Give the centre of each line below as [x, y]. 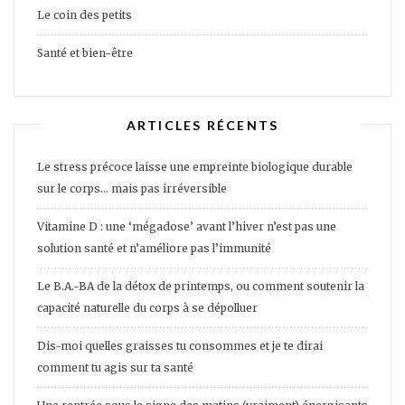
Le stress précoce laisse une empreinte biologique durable [195, 167]
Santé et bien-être [85, 53]
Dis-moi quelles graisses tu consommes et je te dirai [180, 346]
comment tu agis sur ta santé [115, 368]
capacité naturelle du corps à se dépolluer [147, 308]
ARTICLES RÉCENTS [202, 125]
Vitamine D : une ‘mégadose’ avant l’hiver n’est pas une [187, 227]
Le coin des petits [85, 15]
